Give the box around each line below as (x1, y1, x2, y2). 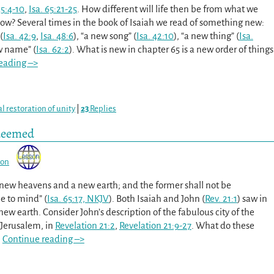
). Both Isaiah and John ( (108, 193, 205, 204)
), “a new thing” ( (173, 30, 239, 41)
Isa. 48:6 (40, 30, 73, 41)
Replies (89, 103, 116, 113)
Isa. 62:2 (35, 43, 69, 54)
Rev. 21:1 (204, 193, 237, 204)
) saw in (237, 193, 267, 204)
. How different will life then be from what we (76, 3, 258, 14)
